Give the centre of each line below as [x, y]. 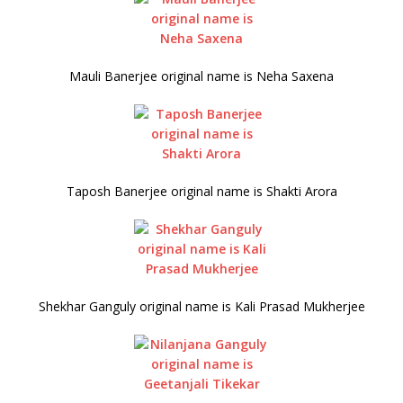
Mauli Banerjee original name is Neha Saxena [201, 76]
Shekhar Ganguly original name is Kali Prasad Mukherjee [201, 306]
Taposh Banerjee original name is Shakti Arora [201, 191]
